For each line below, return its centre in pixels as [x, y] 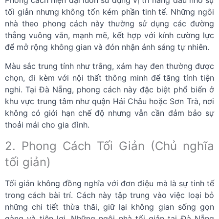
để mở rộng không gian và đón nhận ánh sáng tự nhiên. [107, 47]
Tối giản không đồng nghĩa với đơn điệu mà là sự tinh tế [109, 183]
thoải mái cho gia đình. [47, 124]
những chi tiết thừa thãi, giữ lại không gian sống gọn [109, 207]
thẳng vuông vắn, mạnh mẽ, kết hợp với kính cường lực [109, 35]
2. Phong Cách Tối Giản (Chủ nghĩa [109, 146]
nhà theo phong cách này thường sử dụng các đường [109, 23]
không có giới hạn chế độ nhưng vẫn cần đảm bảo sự [109, 113]
